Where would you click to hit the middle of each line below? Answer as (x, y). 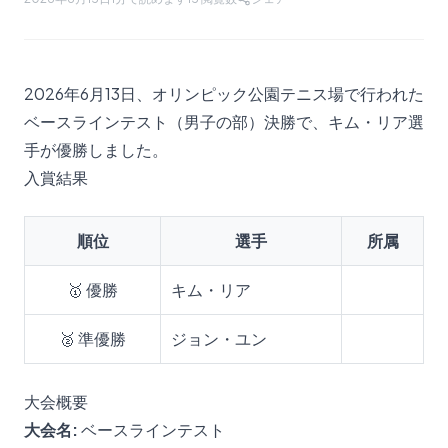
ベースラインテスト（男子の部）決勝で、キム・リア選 (224, 121)
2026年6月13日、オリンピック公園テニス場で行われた (224, 93)
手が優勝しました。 (96, 149)
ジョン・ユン (219, 338)
